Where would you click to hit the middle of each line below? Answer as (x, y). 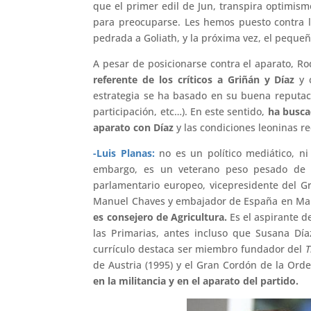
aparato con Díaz (134, 127)
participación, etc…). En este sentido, (180, 111)
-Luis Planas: (124, 153)
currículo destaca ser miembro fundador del (200, 249)
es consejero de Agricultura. (160, 217)
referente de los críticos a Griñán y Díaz (194, 79)
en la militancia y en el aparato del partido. (196, 280)
